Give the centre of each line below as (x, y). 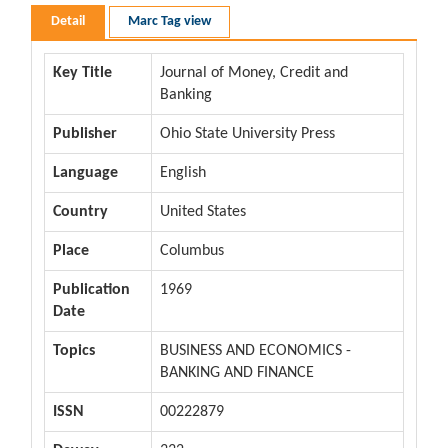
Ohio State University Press (247, 133)
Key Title (82, 72)
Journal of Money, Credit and (254, 72)
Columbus (192, 250)
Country (80, 211)
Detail (68, 21)
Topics (74, 350)
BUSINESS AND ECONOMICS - (255, 350)
